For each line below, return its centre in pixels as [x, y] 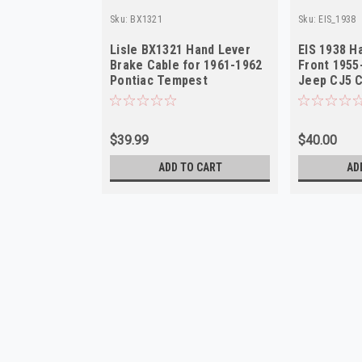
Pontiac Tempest [159, 80]
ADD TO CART [190, 167]
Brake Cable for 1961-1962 [186, 65]
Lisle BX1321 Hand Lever [180, 49]
